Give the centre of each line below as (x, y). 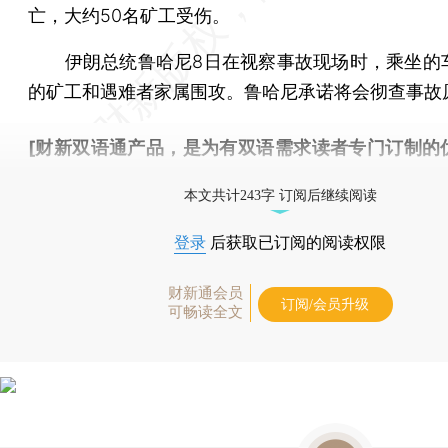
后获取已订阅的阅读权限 (296, 242)
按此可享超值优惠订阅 (118, 177)
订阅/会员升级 (325, 304)
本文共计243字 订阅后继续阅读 (280, 195)
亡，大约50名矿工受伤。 (129, 15)
